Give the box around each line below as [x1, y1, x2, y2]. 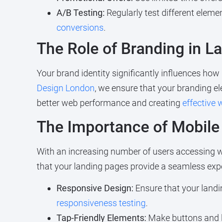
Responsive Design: [56, 183, 133, 194]
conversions [56, 22, 104, 33]
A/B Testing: [56, 7, 105, 18]
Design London [36, 82, 95, 93]
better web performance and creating [36, 97, 182, 108]
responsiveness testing [56, 198, 146, 209]
